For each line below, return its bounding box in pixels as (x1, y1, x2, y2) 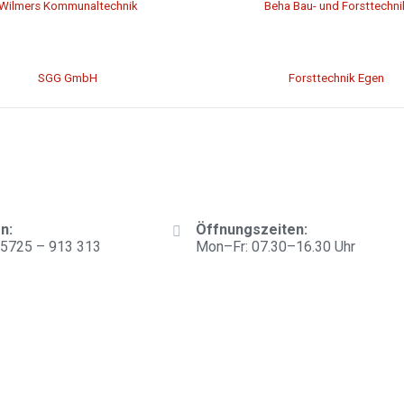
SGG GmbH (38, 71, 98, 85)
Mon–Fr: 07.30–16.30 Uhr (196, 238, 355, 255)
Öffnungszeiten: (196, 221, 308, 238)
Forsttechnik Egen (288, 71, 384, 85)
